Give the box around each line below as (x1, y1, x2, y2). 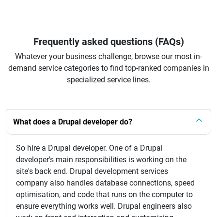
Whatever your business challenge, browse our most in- (15, 52, 202, 61)
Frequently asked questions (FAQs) (33, 36, 184, 47)
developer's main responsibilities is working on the (16, 155, 186, 164)
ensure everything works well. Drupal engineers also (16, 201, 192, 211)
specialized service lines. (66, 75, 151, 84)
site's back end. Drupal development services (16, 167, 168, 176)
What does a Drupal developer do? (13, 117, 132, 126)
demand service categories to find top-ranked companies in (8, 63, 209, 73)
